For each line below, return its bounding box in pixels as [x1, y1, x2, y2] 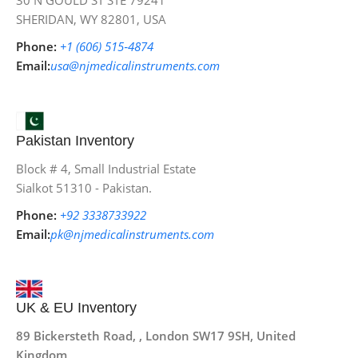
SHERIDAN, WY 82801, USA [16, 11, 166, 28]
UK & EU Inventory [16, 300, 137, 316]
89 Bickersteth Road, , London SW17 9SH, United [16, 328, 296, 344]
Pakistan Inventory [16, 133, 134, 149]
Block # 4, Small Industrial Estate [16, 161, 196, 177]
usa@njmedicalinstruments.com [50, 58, 220, 74]
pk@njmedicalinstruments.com [50, 226, 214, 243]
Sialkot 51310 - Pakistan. [16, 180, 152, 197]
